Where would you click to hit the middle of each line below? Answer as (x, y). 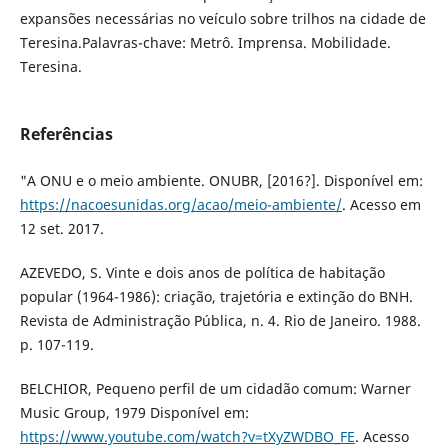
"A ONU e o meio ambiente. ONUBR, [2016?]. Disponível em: (221, 181)
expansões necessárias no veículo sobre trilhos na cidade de (222, 18)
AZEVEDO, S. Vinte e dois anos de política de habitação (202, 273)
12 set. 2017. (61, 229)
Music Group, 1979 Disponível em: (134, 413)
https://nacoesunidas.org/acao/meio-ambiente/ (180, 205)
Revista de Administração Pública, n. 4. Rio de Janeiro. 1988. (220, 321)
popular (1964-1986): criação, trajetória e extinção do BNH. (216, 297)
